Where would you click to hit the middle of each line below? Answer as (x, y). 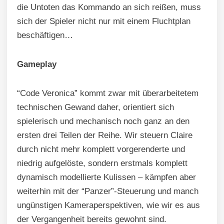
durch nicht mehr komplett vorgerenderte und (101, 149)
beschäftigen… (45, 35)
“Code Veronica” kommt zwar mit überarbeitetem (108, 93)
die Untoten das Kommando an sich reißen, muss (109, 7)
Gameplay (37, 64)
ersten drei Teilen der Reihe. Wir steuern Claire (105, 135)
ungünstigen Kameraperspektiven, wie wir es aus (108, 205)
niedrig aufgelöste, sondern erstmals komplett (102, 163)
